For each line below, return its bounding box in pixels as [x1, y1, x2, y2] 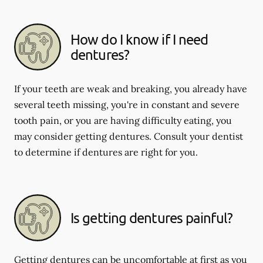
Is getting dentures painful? [70, 208, 232, 226]
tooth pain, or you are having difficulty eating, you [14, 114, 232, 126]
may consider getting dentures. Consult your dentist [14, 130, 243, 142]
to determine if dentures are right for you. [14, 146, 198, 158]
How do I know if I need [70, 30, 208, 48]
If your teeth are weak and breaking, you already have [14, 82, 247, 95]
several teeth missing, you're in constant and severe [14, 98, 240, 110]
